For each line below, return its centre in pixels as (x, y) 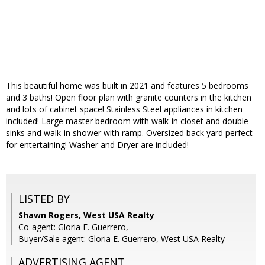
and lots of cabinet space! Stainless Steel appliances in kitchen (124, 109)
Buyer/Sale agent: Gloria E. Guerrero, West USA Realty (122, 239)
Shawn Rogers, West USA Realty (86, 215)
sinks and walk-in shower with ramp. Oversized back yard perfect (129, 133)
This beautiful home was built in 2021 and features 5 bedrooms (127, 86)
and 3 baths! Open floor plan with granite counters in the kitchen (129, 98)
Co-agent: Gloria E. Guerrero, (73, 227)
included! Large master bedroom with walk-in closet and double (127, 121)
